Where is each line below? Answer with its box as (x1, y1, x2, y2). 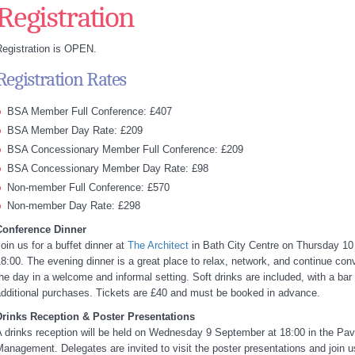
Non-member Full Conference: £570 (6, 181, 170, 193)
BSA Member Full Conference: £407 (6, 105, 172, 117)
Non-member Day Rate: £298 (6, 200, 140, 212)
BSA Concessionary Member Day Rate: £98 (6, 162, 208, 174)
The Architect (127, 239, 189, 252)
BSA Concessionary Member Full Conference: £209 (6, 143, 243, 155)
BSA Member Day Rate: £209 (6, 124, 143, 136)
